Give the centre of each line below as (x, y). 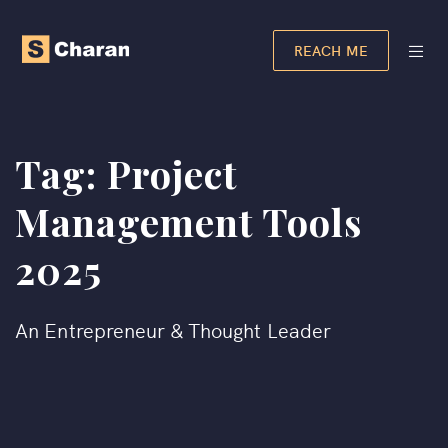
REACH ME (331, 50)
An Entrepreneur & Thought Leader (173, 329)
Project (172, 173)
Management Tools (188, 221)
